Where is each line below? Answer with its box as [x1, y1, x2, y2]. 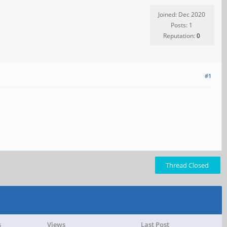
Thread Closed [166, 161, 209, 170]
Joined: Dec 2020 [158, 10, 205, 19]
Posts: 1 [171, 21, 193, 29]
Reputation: [163, 31, 197, 40]
